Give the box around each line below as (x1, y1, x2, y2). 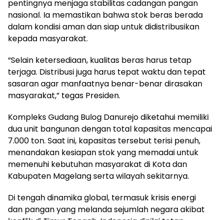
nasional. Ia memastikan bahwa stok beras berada (8, 9, 203, 21)
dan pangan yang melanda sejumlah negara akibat (8, 203, 205, 215)
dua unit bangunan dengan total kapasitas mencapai (8, 123, 212, 135)
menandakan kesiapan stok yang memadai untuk (8, 146, 198, 158)
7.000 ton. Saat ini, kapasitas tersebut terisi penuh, (8, 135, 200, 146)
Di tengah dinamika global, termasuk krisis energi (8, 192, 196, 203)
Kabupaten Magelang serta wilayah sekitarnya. (8, 170, 189, 182)
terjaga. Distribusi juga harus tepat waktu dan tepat (8, 66, 206, 78)
